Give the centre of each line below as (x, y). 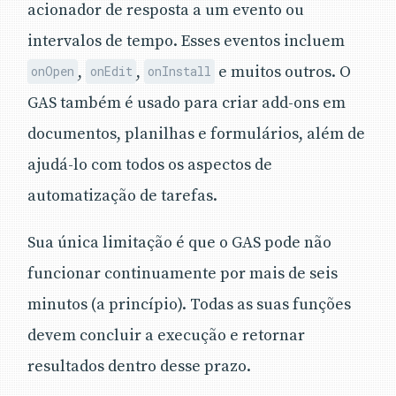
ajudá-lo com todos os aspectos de (150, 164)
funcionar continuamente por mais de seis (183, 273)
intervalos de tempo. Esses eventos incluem (186, 41)
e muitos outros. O (283, 72)
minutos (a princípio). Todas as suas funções (189, 304)
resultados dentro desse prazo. (139, 366)
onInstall (179, 72)
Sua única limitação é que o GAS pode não (179, 242)
